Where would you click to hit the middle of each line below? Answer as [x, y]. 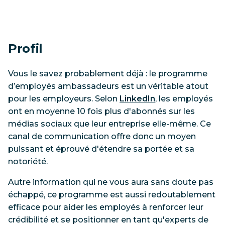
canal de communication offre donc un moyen [102, 136]
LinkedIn [138, 98]
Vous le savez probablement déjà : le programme [108, 73]
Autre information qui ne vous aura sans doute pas [111, 182]
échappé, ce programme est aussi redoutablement [112, 194]
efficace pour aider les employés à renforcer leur [106, 207]
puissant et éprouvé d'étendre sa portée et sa [101, 149]
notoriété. [28, 161]
